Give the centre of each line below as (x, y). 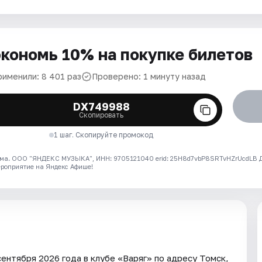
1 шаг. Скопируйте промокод (104, 135)
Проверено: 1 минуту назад (149, 76)
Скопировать (101, 115)
